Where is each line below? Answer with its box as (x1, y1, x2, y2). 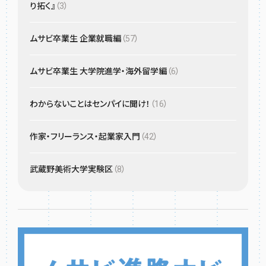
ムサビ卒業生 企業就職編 (30, 34, 121, 44)
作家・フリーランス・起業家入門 (30, 132, 140, 142)
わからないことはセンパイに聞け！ (30, 99, 150, 109)
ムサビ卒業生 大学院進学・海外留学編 (30, 66, 167, 77)
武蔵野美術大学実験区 (30, 164, 113, 175)
